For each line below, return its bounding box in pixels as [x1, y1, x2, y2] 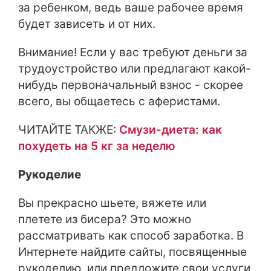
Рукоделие [18, 168, 81, 182]
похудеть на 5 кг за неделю [18, 139, 175, 154]
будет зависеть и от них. [18, 17, 155, 31]
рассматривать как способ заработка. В [18, 229, 244, 243]
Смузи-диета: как [119, 123, 222, 137]
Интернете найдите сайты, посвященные [18, 245, 247, 260]
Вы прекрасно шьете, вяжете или [18, 196, 206, 211]
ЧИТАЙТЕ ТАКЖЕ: [18, 123, 119, 137]
